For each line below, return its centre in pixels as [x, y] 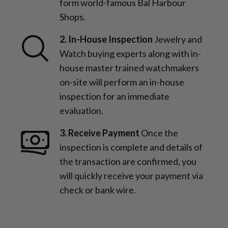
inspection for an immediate [115, 96]
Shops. [73, 17]
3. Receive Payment [99, 133]
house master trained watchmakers [129, 67]
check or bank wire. [98, 190]
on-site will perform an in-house [122, 82]
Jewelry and [178, 39]
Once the [160, 133]
